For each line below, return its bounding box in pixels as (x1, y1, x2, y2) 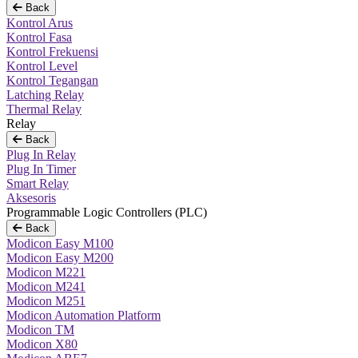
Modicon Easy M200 (6, 251, 113, 265)
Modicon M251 (6, 294, 86, 308)
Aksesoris (6, 191, 56, 205)
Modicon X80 (6, 337, 78, 351)
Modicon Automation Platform (6, 308, 161, 322)
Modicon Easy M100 (6, 237, 113, 250)
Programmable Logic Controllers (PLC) (6, 205, 207, 219)
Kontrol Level (6, 59, 78, 73)
